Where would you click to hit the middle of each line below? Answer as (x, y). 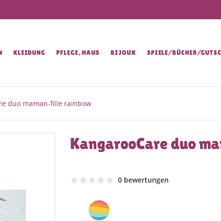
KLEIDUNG (29, 53)
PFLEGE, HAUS (78, 53)
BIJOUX (123, 53)
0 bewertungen (143, 180)
